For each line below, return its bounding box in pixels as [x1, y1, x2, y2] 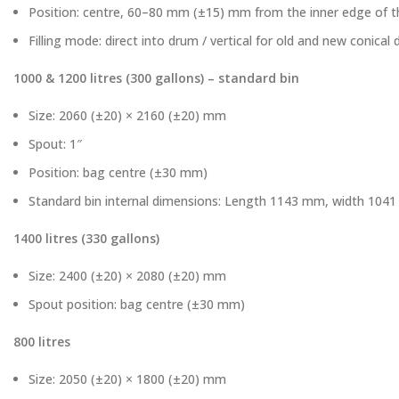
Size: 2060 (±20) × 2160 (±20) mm [28, 107, 226, 124]
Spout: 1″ [28, 135, 82, 152]
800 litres [13, 333, 70, 350]
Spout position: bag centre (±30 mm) [28, 296, 245, 313]
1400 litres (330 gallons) [13, 230, 159, 247]
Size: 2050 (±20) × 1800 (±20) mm [28, 370, 226, 387]
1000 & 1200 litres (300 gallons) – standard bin [13, 69, 299, 86]
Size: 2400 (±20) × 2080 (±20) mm [28, 267, 226, 284]
